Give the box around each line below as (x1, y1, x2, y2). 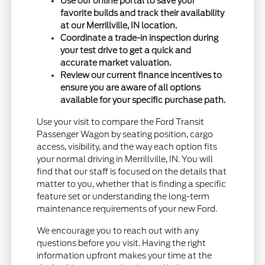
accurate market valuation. (60, 57, 172, 67)
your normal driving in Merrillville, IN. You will (37, 154, 214, 164)
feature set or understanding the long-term (37, 191, 210, 201)
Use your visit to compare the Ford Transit (37, 117, 205, 127)
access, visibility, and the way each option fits (37, 141, 218, 151)
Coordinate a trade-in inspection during (60, 33, 219, 43)
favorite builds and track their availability (60, 8, 225, 18)
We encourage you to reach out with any (37, 225, 199, 235)
